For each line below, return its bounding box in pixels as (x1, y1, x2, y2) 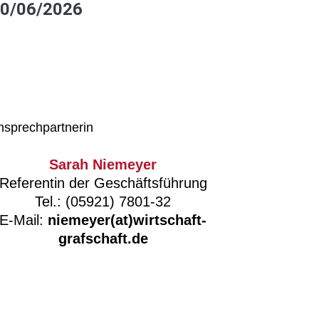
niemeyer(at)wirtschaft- (48, 212, 207, 228)
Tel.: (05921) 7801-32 (35, 194, 172, 209)
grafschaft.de (58, 231, 148, 246)
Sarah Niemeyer (49, 157, 157, 172)
